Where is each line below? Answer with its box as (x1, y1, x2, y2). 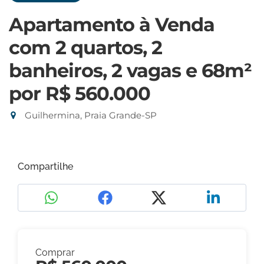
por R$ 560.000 (9, 82, 150, 105)
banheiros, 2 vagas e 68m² (9, 59, 252, 82)
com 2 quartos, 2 (9, 36, 162, 59)
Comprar (35, 247, 75, 258)
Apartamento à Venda (9, 13, 214, 36)
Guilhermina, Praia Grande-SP (22, 110, 157, 121)
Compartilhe (18, 161, 73, 172)
